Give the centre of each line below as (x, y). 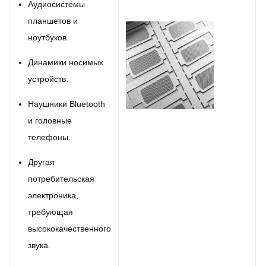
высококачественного (69, 229)
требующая (50, 212)
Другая (41, 162)
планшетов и (53, 21)
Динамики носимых (66, 62)
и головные (50, 121)
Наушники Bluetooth (66, 104)
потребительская (61, 179)
